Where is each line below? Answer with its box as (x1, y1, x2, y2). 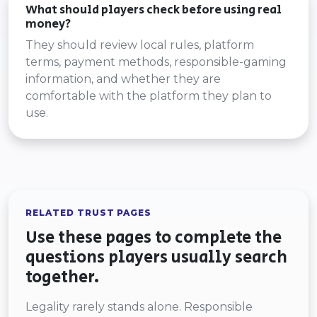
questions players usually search (25, 246, 287, 270)
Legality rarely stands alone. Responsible (25, 300, 253, 313)
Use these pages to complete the (25, 226, 282, 250)
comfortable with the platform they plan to (25, 89, 272, 103)
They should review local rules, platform (25, 38, 254, 52)
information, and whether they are (25, 72, 221, 86)
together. (25, 265, 100, 289)
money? (25, 16, 71, 33)
